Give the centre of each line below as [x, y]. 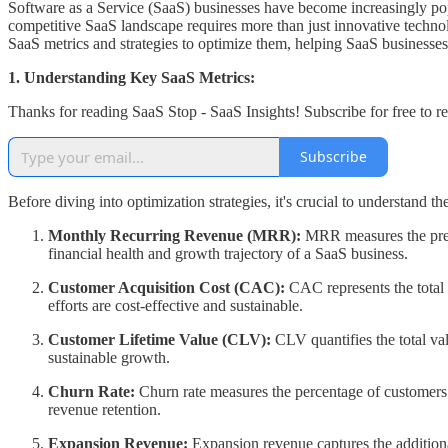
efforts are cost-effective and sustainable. [175, 305]
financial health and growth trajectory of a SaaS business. [228, 253]
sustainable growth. [109, 357]
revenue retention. [104, 409]
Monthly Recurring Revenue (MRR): [174, 235]
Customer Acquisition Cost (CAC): [166, 287]
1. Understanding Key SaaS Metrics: [131, 77]
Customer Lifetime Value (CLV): [159, 339]
